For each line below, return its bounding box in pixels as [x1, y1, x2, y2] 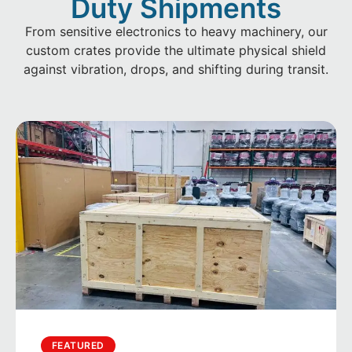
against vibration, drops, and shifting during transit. [24, 60, 328, 77]
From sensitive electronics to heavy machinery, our [24, 23, 328, 39]
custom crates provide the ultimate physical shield [26, 42, 326, 58]
